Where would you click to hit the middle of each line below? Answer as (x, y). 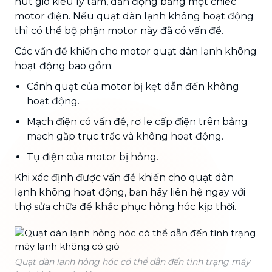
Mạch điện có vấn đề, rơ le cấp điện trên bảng (137, 121)
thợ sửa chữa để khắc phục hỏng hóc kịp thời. (125, 206)
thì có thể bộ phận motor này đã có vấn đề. (119, 30)
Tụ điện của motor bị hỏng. (93, 157)
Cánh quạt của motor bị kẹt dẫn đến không (133, 86)
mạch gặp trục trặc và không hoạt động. (125, 136)
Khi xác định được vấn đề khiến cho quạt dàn (124, 177)
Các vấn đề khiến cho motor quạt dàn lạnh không (136, 51)
